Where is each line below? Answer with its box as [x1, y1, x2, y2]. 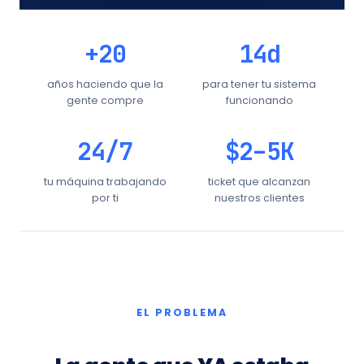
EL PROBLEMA [136, 305, 227, 319]
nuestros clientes [214, 191, 305, 205]
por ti [91, 191, 119, 205]
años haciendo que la [46, 77, 163, 91]
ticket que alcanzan [208, 175, 310, 188]
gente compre [66, 93, 144, 107]
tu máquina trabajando [43, 175, 167, 188]
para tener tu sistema [202, 77, 316, 91]
